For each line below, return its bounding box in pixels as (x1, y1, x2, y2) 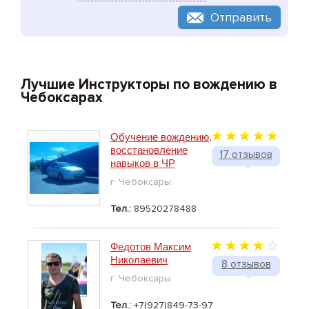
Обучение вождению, (110, 131, 212, 143)
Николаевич (110, 254, 168, 266)
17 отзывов (219, 148, 272, 161)
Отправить (210, 10, 272, 26)
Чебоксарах (21, 89, 103, 107)
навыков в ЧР (110, 157, 175, 170)
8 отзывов (221, 258, 271, 271)
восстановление (110, 144, 188, 157)
